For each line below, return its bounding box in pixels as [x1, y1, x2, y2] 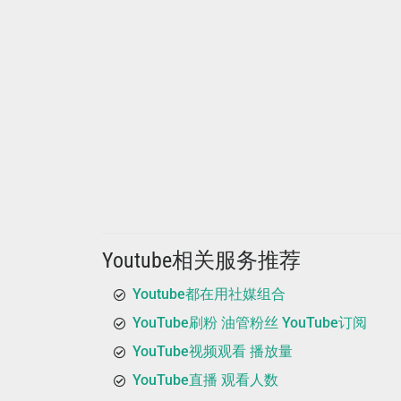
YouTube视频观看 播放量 [132, 343, 293, 360]
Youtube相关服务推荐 [102, 248, 301, 273]
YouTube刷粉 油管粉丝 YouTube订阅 [132, 314, 367, 331]
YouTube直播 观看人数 [132, 371, 278, 388]
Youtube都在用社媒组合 [132, 286, 286, 303]
